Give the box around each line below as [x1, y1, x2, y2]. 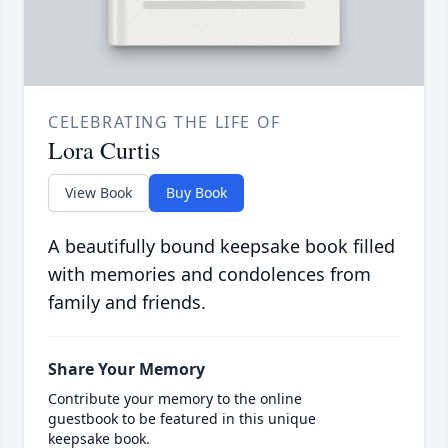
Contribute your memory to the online [48, 389, 302, 409]
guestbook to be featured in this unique [48, 409, 316, 429]
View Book [65, 183, 132, 203]
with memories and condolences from [48, 262, 371, 287]
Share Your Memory [48, 358, 205, 381]
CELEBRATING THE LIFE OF [48, 111, 281, 134]
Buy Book [166, 183, 227, 203]
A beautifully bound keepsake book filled [48, 234, 395, 259]
